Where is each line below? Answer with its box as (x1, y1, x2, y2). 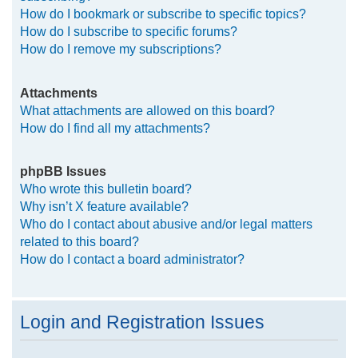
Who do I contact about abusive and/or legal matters (19, 216, 312, 231)
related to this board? (19, 233, 139, 249)
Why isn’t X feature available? (19, 198, 189, 213)
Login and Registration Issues (19, 311, 265, 332)
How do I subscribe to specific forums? (19, 24, 237, 39)
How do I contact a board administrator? (19, 251, 245, 266)
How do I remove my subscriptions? (19, 42, 221, 57)
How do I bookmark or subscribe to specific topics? (19, 6, 306, 22)
